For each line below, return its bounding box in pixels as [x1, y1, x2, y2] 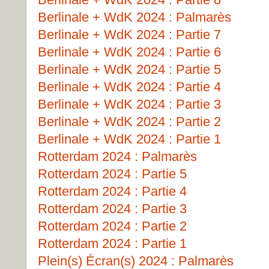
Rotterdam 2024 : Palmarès [38, 149, 197, 164]
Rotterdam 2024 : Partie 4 [38, 184, 187, 199]
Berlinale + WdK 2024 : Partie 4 [38, 79, 221, 94]
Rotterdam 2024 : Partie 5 [38, 166, 187, 181]
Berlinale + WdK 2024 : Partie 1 [38, 131, 221, 147]
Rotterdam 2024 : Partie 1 [38, 236, 187, 251]
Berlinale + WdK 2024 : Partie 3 [38, 97, 221, 112]
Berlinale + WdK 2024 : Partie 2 [38, 114, 221, 129]
